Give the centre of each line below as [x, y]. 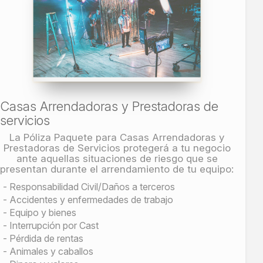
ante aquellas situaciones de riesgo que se [117, 159]
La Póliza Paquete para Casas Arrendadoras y [117, 137]
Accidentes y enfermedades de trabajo [91, 200]
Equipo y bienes [43, 213]
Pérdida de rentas [46, 238]
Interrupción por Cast [54, 225]
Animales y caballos [51, 251]
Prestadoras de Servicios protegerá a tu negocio [117, 148]
